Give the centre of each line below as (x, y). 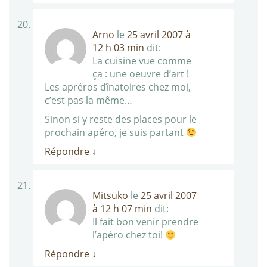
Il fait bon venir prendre (145, 222)
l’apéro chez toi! (129, 235)
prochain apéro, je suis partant (115, 133)
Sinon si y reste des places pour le (121, 119)
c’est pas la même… (89, 100)
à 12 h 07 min (122, 209)
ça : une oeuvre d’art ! (141, 74)
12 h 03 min (118, 48)
